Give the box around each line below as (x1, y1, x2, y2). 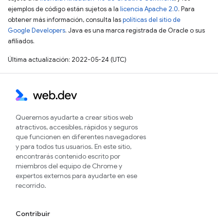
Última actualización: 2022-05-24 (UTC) (8, 55, 127, 64)
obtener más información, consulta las (8, 16, 123, 24)
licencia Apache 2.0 (120, 5, 178, 13)
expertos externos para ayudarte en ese (16, 171, 137, 180)
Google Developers (8, 26, 65, 35)
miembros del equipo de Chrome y (16, 162, 122, 170)
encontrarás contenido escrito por (16, 152, 120, 161)
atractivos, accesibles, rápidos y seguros (16, 123, 138, 131)
